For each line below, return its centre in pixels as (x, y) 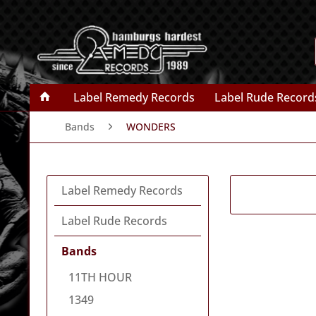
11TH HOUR (100, 277)
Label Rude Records (114, 221)
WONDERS (151, 127)
